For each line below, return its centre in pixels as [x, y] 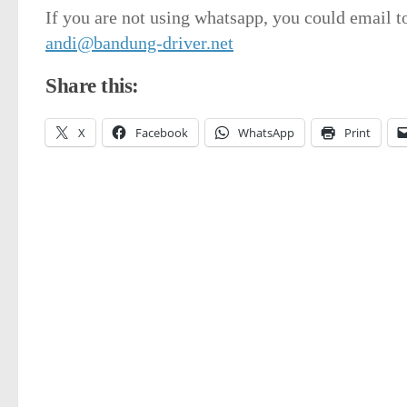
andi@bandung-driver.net [139, 43]
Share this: [92, 86]
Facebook [162, 132]
